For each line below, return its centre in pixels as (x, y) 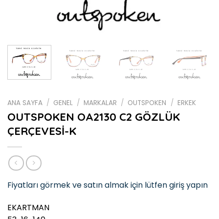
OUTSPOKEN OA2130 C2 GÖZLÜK (94, 117)
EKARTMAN (28, 207)
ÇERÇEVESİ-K (42, 131)
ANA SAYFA (25, 103)
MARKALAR (100, 103)
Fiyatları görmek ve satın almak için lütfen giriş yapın (108, 185)
